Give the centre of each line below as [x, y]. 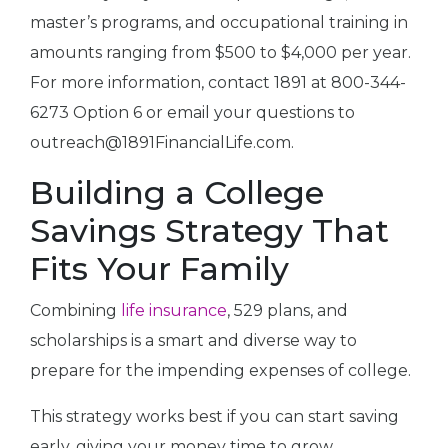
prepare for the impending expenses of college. [220, 371]
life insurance [174, 311]
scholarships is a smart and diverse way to [193, 341]
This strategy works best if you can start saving [214, 417]
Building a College [177, 193]
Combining [75, 311]
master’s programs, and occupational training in [219, 23]
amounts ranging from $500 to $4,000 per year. [220, 53]
